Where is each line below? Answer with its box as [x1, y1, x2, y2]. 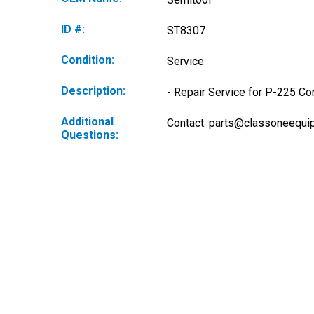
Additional [61, 115, 114, 128]
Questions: [61, 128, 118, 142]
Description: [61, 84, 125, 97]
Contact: [167, 116, 209, 130]
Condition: [61, 53, 114, 67]
